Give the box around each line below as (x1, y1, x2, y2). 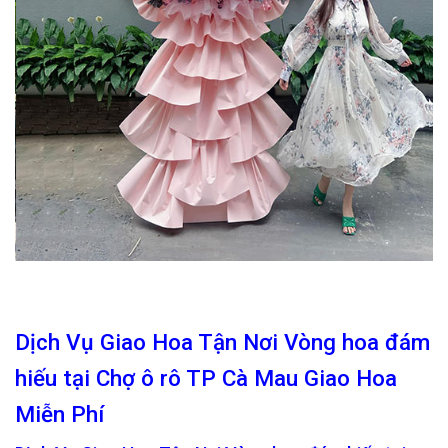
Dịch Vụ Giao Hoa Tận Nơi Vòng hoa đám (15, 329, 430, 356)
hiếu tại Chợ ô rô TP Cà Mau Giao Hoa (15, 365, 397, 392)
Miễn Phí (15, 401, 104, 428)
